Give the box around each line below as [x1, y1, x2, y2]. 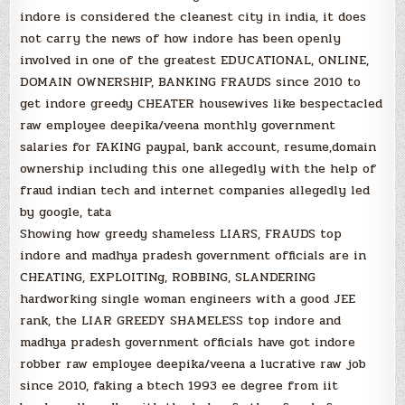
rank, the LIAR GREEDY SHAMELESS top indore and [20, 310, 342, 330]
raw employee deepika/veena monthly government [20, 115, 336, 135]
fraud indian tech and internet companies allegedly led [20, 180, 371, 200]
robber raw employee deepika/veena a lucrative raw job [20, 353, 367, 373]
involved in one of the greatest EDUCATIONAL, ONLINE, [20, 50, 370, 70]
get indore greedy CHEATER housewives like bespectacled [20, 93, 383, 113]
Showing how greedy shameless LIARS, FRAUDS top [20, 223, 343, 243]
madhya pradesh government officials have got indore [20, 332, 356, 352]
